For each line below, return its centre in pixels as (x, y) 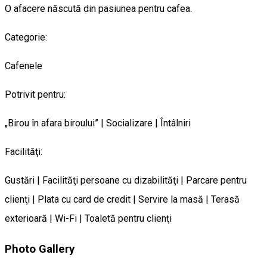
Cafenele (24, 66)
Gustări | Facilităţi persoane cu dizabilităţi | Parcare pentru (126, 181)
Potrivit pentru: (35, 95)
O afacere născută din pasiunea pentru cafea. (98, 9)
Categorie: (26, 38)
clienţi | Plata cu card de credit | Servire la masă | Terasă (122, 200)
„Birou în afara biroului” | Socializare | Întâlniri (98, 123)
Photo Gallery (40, 249)
